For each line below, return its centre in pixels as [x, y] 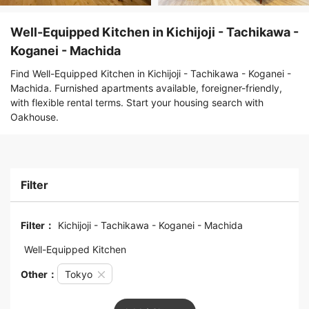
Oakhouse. [34, 117]
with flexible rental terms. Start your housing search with [137, 103]
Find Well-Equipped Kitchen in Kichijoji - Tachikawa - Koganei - [151, 74]
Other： [39, 274]
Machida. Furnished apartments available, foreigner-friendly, [146, 88]
